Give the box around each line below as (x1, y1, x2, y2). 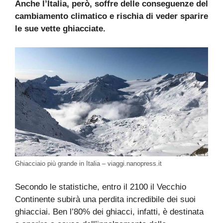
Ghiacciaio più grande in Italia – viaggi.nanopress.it (15, 159, 162, 167)
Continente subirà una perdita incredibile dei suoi (15, 195, 196, 205)
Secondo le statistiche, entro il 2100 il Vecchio (15, 182, 186, 192)
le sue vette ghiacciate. (15, 23, 106, 33)
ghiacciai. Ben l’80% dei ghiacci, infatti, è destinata (15, 207, 204, 217)
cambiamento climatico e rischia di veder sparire (15, 11, 208, 21)
